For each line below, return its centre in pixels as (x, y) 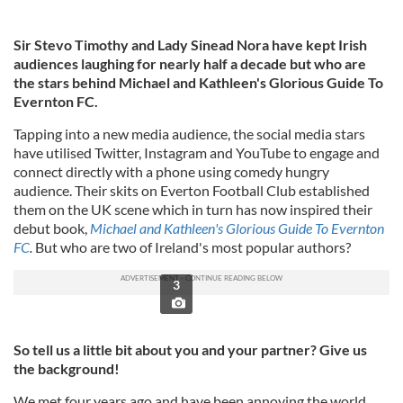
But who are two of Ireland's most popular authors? (193, 247)
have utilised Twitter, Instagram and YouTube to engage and (197, 152)
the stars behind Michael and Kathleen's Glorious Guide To (198, 82)
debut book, (52, 228)
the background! (67, 368)
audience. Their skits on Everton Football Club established (192, 190)
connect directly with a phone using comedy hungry (171, 171)
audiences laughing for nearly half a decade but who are (190, 63)
